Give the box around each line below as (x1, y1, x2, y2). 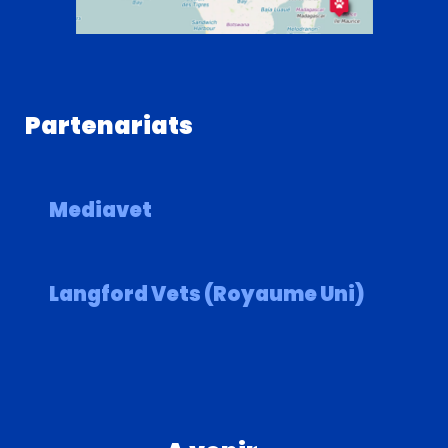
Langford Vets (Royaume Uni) (49, 280, 365, 309)
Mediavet (49, 196, 152, 225)
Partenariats (25, 109, 193, 143)
